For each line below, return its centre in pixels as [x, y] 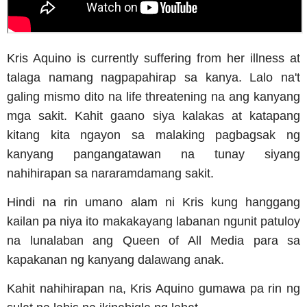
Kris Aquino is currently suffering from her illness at [153, 58]
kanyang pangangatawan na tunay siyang [153, 154]
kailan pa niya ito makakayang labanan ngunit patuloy [153, 221]
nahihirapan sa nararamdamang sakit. [110, 173]
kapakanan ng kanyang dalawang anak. [115, 260]
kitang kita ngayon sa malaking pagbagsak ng [153, 135]
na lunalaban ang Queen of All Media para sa [153, 241]
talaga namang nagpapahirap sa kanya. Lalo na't [153, 77]
